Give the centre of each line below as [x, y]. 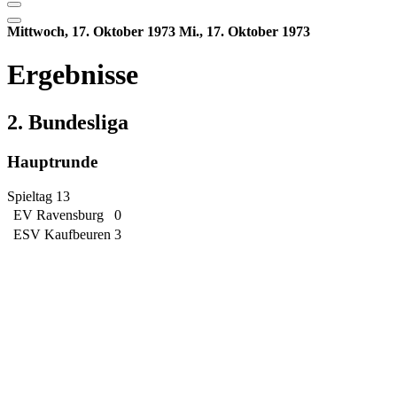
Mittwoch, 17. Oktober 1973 [91, 31]
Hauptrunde [52, 161]
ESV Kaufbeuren [62, 234]
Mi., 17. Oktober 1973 [245, 31]
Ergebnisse [73, 75]
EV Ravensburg [58, 214]
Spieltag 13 [39, 196]
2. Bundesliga [68, 122]
